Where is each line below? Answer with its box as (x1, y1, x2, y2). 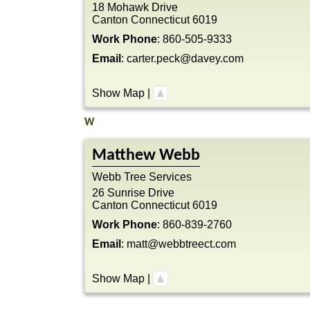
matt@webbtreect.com (127, 237, 236, 250)
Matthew (92, 147, 156, 164)
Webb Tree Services (92, 170, 192, 183)
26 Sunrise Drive (92, 186, 174, 199)
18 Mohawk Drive (92, 1, 178, 14)
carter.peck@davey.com (127, 53, 244, 65)
